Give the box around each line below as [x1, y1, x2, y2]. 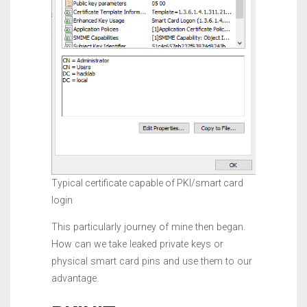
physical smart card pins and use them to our [51, 255, 252, 267]
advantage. [51, 272, 99, 284]
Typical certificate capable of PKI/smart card [51, 177, 243, 188]
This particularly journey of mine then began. [51, 221, 245, 232]
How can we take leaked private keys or [51, 238, 223, 249]
